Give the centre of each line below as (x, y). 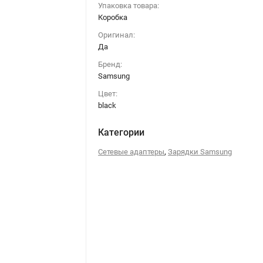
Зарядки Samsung (200, 152)
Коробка (113, 17)
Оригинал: (117, 35)
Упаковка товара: (129, 6)
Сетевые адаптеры (131, 152)
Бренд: (110, 64)
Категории (122, 132)
